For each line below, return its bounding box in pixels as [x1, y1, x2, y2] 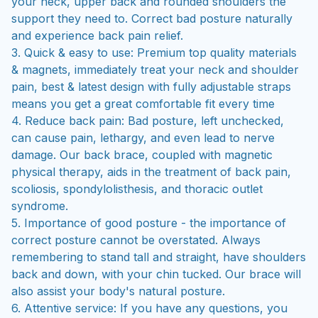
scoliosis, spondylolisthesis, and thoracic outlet [11, 181, 263, 196]
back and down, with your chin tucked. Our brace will [11, 266, 301, 281]
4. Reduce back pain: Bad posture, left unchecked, [11, 113, 284, 128]
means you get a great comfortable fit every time [11, 96, 278, 111]
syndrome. [11, 198, 72, 213]
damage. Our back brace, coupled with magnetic [11, 147, 273, 162]
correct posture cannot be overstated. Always [11, 232, 261, 247]
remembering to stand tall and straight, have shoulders [11, 249, 306, 264]
